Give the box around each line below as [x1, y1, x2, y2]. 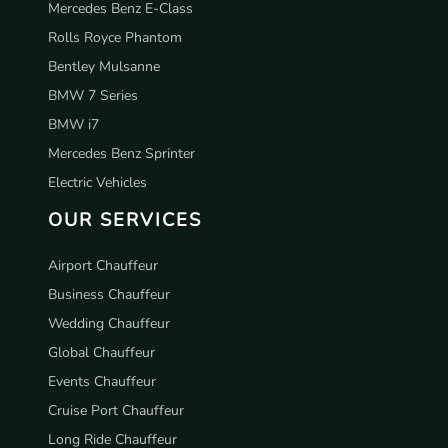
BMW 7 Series [48, 85, 138, 105]
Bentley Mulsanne [48, 56, 160, 76]
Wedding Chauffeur [48, 313, 170, 333]
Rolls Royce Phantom [48, 27, 182, 47]
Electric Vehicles [48, 172, 147, 192]
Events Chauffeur [48, 371, 156, 391]
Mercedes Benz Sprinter [48, 143, 195, 163]
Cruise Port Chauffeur [48, 400, 184, 420]
